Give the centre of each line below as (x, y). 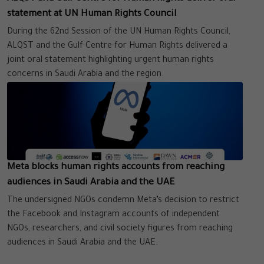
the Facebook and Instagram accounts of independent (113, 215)
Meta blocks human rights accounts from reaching (116, 168)
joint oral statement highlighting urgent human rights (110, 60)
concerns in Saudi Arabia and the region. (85, 75)
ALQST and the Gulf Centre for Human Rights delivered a (117, 46)
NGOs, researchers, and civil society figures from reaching (120, 230)
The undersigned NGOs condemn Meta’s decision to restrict (123, 201)
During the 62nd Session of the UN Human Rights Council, (119, 32)
